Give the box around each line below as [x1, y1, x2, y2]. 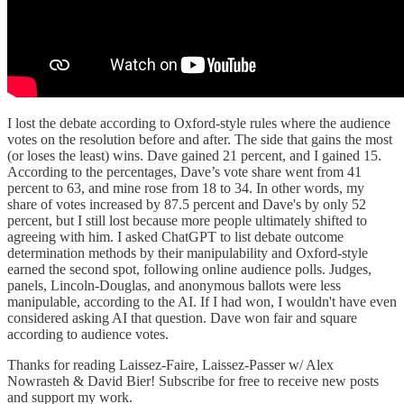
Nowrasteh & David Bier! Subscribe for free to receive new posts [7, 372, 379, 389]
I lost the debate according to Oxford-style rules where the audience [7, 115, 390, 131]
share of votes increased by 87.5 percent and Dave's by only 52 [7, 196, 366, 212]
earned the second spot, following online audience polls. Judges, [7, 261, 372, 277]
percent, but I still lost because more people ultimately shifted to [7, 212, 367, 228]
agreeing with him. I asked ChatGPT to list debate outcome [7, 228, 344, 244]
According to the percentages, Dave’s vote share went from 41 [7, 163, 362, 179]
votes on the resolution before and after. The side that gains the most [7, 131, 392, 147]
